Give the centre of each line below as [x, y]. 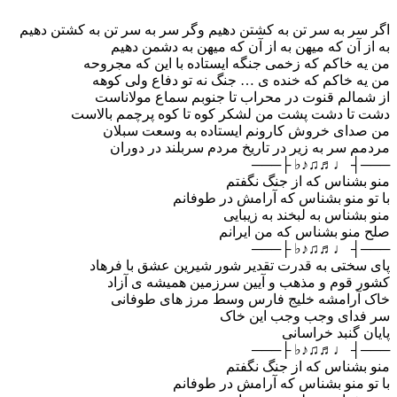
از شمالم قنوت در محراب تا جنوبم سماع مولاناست [242, 97]
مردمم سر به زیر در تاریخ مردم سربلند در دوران [250, 148]
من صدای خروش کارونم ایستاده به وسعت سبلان [246, 131]
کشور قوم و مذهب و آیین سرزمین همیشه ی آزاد [249, 283]
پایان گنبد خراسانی [336, 333]
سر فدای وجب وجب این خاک [305, 316]
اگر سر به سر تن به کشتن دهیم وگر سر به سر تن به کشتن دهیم [205, 30]
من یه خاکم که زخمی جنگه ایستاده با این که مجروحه [237, 64]
